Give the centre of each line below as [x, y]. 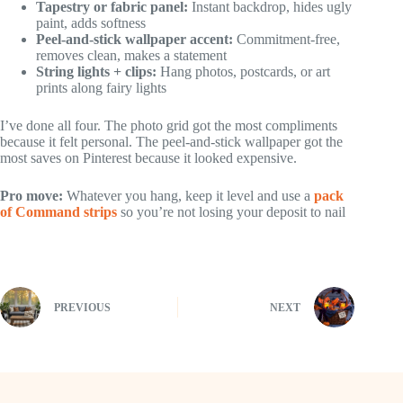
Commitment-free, [287, 39]
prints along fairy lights [101, 87]
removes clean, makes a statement [131, 55]
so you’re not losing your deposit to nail [231, 211]
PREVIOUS [82, 308]
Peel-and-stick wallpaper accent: [134, 39]
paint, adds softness [91, 22]
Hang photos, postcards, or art [243, 71]
